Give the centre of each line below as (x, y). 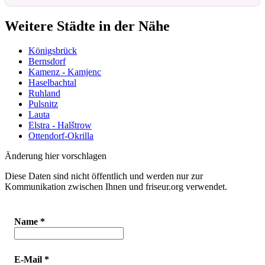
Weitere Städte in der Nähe (87, 26)
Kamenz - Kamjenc (65, 72)
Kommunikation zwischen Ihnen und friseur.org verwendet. (116, 187)
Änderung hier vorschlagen (56, 156)
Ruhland (44, 93)
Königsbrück (53, 51)
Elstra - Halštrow (60, 125)
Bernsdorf (47, 62)
